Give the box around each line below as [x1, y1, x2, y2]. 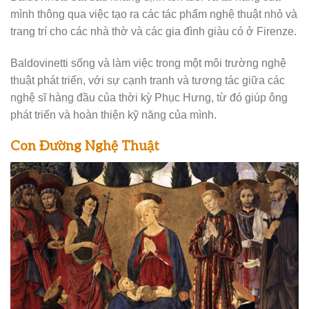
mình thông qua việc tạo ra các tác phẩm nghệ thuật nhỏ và [10, 7, 297, 20]
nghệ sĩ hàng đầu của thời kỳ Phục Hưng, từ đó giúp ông [10, 90, 288, 103]
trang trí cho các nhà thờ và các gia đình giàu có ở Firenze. [10, 24, 297, 37]
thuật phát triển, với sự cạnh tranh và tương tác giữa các [10, 73, 285, 86]
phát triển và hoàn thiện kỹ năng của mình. [10, 108, 217, 121]
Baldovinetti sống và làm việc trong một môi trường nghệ [10, 56, 286, 69]
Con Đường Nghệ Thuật [10, 137, 159, 154]
